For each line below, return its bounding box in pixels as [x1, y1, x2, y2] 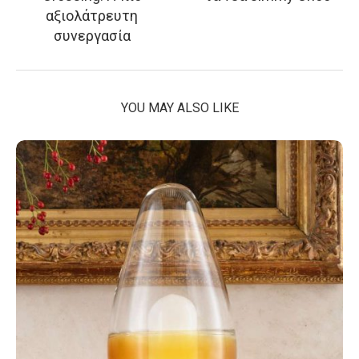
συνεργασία [53, 27, 131, 44]
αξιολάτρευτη [46, 7, 138, 24]
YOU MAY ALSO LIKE [120, 100, 239, 115]
